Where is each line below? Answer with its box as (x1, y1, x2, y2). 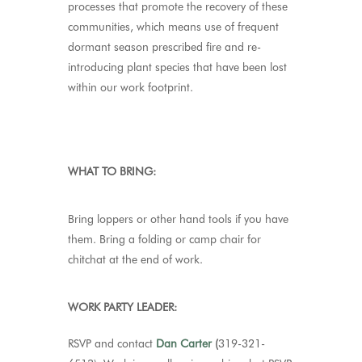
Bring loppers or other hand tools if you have (68, 213, 288, 225)
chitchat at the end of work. (68, 253, 203, 266)
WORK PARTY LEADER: (68, 301, 177, 314)
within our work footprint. (68, 81, 193, 94)
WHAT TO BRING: (68, 165, 156, 178)
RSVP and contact (68, 337, 156, 350)
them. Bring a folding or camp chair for (68, 233, 261, 246)
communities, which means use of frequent (68, 20, 279, 33)
